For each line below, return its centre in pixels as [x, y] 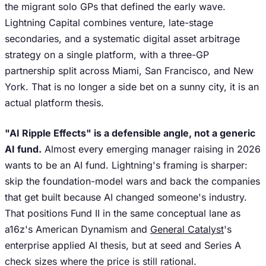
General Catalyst [187, 229]
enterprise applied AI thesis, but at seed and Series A [123, 245]
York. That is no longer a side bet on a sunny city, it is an [132, 87]
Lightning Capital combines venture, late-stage [109, 23]
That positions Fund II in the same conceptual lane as [123, 213]
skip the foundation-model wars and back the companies [132, 181]
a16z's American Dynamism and [77, 229]
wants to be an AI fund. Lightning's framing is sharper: [126, 165]
